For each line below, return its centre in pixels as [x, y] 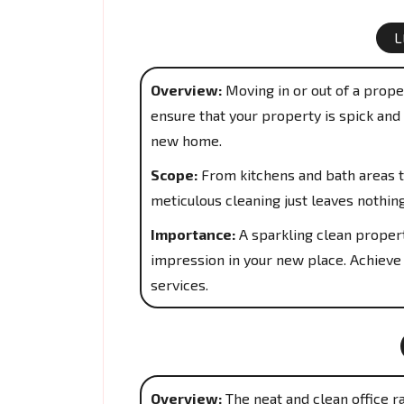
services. [179, 285]
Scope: [174, 174]
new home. [186, 140]
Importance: [193, 234]
